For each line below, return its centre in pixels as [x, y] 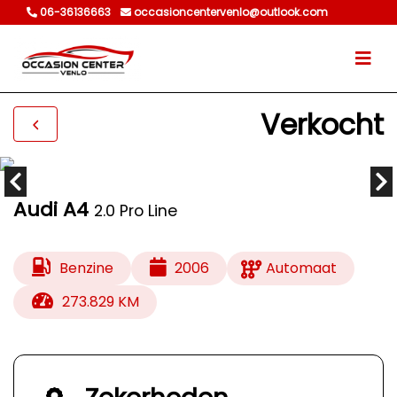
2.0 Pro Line [136, 211]
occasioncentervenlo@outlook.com [230, 12]
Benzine [86, 268]
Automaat [302, 268]
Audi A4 [51, 210]
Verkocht [322, 124]
